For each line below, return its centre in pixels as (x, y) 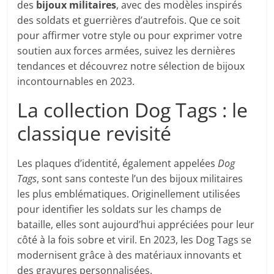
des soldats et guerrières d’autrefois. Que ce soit (129, 20)
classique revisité (94, 133)
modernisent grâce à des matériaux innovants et (130, 255)
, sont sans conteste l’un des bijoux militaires (140, 179)
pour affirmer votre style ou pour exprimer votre (130, 36)
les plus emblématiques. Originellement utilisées (129, 194)
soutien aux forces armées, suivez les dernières (127, 51)
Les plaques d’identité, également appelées (118, 164)
